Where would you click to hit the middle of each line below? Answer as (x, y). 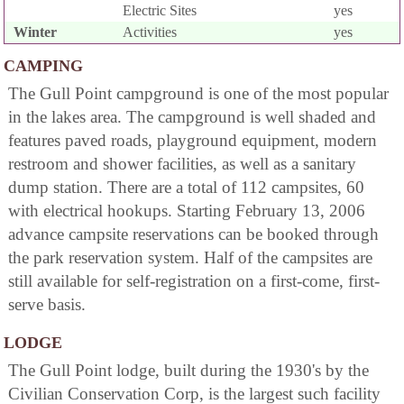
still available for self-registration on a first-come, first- (194, 281)
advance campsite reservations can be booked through (193, 234)
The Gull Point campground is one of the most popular (198, 94)
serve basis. (47, 305)
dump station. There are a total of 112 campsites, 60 (186, 188)
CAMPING (43, 66)
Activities (150, 32)
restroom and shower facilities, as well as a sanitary (182, 164)
